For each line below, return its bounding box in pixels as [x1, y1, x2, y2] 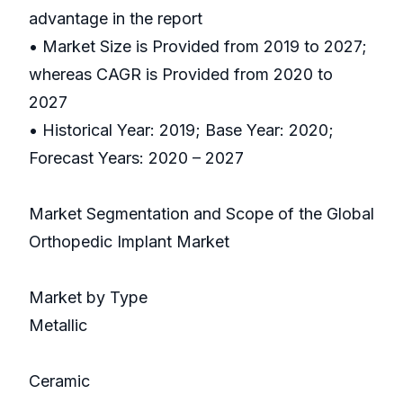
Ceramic [29, 372, 90, 391]
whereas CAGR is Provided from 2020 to [29, 65, 333, 85]
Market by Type [29, 288, 148, 308]
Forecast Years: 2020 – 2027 [29, 148, 244, 168]
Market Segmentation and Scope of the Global [29, 204, 374, 224]
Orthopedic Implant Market [29, 232, 229, 252]
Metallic [29, 316, 87, 336]
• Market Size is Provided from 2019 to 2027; [29, 37, 367, 57]
